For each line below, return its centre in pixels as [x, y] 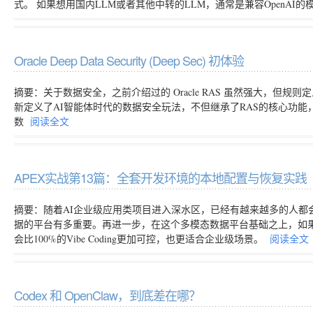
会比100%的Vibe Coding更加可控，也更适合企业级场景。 [140, 239]
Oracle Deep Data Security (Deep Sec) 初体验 [129, 60]
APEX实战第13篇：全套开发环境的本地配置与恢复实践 [160, 177]
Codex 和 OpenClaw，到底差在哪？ [107, 295]
